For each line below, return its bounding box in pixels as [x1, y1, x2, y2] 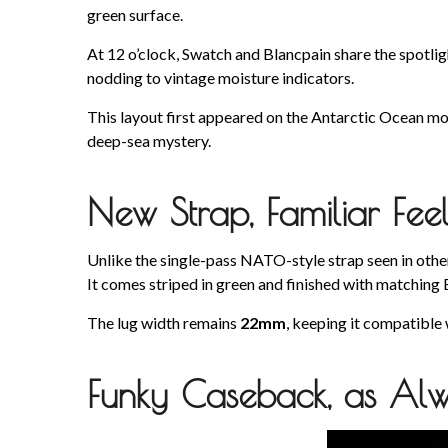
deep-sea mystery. [87, 131, 211, 151]
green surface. [87, 5, 183, 25]
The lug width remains [87, 313, 240, 333]
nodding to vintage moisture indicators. [87, 68, 354, 88]
